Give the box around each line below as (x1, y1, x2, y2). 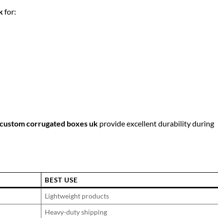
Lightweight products (45, 191, 109, 200)
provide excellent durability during (98, 118, 214, 128)
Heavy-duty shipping (45, 207, 108, 216)
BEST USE (45, 175, 78, 184)
